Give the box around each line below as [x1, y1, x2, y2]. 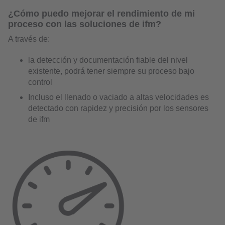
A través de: [8, 34, 50, 43]
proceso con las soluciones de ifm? [8, 19, 161, 29]
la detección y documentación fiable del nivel [28, 55, 188, 64]
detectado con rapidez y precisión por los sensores [28, 103, 208, 113]
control [28, 77, 52, 86]
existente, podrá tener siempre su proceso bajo [28, 66, 194, 75]
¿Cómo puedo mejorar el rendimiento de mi [8, 8, 195, 19]
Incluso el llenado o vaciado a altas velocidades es [28, 92, 209, 101]
